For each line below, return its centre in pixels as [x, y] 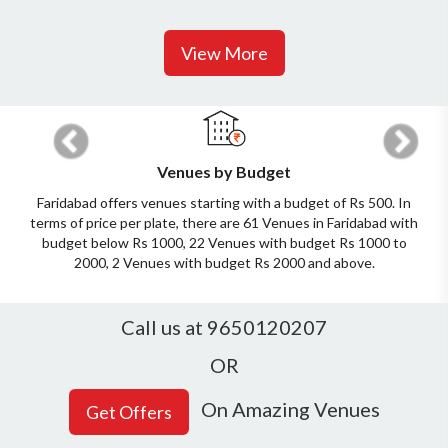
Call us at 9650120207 [224, 326]
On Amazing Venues [284, 408]
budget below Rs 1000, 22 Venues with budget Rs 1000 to [224, 242]
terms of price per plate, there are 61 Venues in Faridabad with [224, 222]
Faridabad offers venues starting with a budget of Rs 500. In [224, 202]
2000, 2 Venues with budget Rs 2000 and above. [224, 262]
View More [224, 52]
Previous [98, 118]
